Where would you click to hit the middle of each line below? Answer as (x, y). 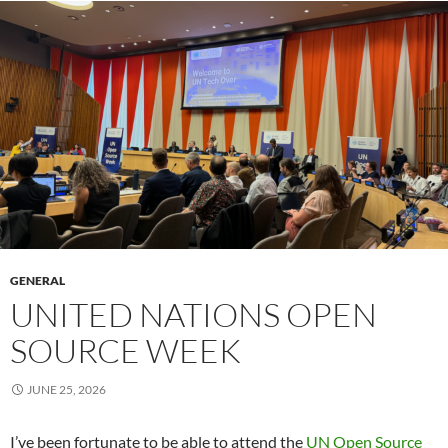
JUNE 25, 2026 (66, 390)
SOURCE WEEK (125, 351)
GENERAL (37, 281)
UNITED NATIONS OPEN (193, 315)
